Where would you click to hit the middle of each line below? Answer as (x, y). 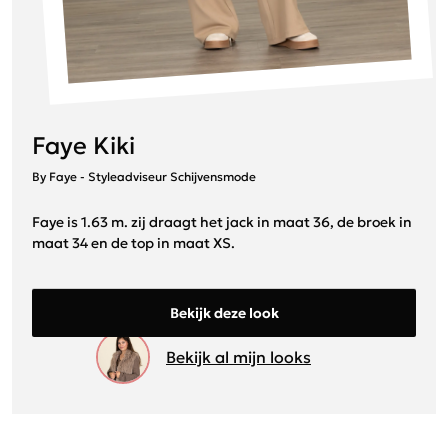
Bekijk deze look (224, 312)
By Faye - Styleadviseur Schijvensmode (144, 176)
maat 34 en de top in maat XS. (133, 242)
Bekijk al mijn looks (238, 356)
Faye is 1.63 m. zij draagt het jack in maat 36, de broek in (222, 221)
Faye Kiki (83, 145)
